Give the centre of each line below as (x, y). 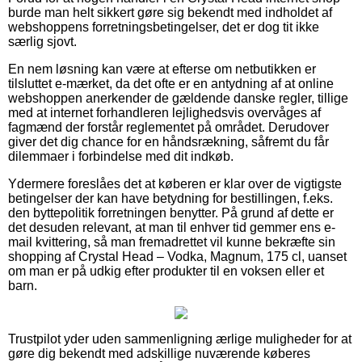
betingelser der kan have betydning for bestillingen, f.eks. (170, 198)
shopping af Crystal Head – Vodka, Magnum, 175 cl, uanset (177, 256)
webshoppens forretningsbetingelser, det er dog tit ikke (164, 27)
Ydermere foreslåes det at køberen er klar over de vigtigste (175, 183)
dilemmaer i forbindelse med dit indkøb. (121, 156)
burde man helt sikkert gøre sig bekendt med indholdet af (170, 12)
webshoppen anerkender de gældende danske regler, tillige (178, 98)
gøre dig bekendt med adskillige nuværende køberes (159, 353)
